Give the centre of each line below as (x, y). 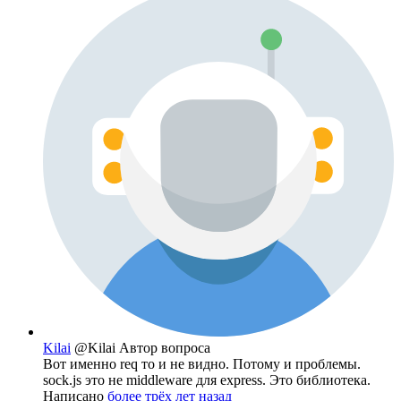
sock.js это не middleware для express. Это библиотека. (207, 380)
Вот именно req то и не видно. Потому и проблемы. (202, 363)
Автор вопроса (165, 347)
